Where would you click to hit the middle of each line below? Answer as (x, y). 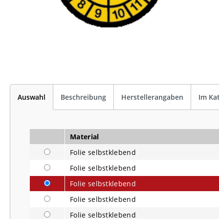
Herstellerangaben (152, 97)
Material (85, 136)
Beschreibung (83, 97)
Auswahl (32, 97)
